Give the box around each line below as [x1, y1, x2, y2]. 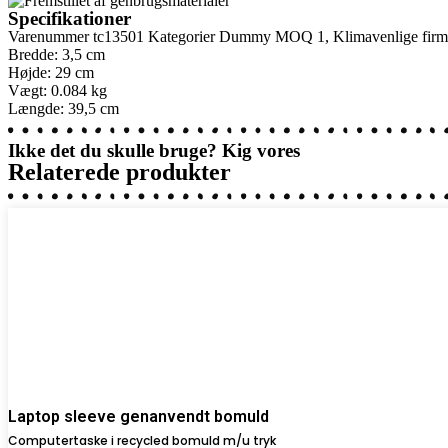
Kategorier [148, 27, 215, 45]
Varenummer [8, 27, 93, 45]
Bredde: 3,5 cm [8, 45, 105, 63]
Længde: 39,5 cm [8, 99, 119, 117]
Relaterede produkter [8, 158, 231, 185]
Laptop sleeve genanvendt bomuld [8, 406, 269, 426]
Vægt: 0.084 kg [8, 81, 107, 99]
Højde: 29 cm [8, 63, 94, 81]
